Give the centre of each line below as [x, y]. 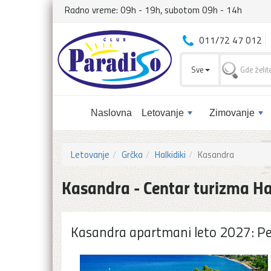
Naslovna [111, 113]
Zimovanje [232, 113]
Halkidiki [170, 154]
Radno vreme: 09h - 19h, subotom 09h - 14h [153, 10]
